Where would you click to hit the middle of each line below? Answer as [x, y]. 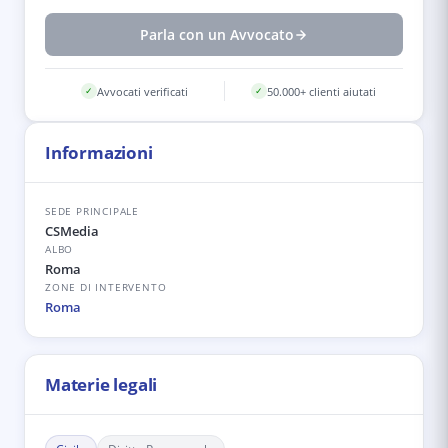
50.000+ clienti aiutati [322, 91]
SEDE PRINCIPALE [92, 211]
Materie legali [101, 384]
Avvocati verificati [142, 91]
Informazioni [99, 152]
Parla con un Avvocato [217, 34]
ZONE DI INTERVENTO [106, 287]
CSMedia [72, 231]
